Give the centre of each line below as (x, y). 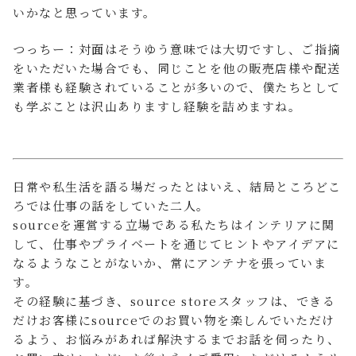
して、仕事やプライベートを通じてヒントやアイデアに (176, 244)
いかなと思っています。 (85, 12)
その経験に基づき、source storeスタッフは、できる (174, 301)
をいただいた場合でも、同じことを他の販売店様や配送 (177, 68)
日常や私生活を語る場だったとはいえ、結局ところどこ (177, 186)
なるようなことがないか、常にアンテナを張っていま (170, 263)
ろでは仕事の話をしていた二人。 (111, 205)
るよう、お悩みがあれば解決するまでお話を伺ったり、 (177, 339)
